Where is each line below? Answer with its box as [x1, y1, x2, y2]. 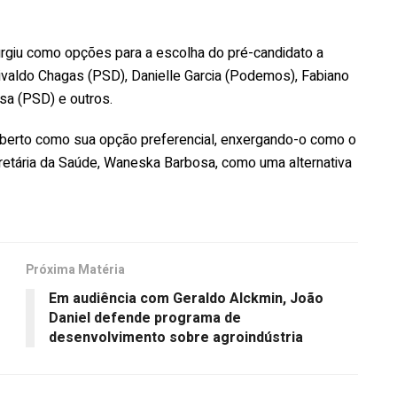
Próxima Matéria [26, 260, 125, 279]
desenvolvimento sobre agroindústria [49, 326, 303, 348]
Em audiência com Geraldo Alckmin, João [49, 287, 323, 309]
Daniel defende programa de [49, 307, 241, 329]
